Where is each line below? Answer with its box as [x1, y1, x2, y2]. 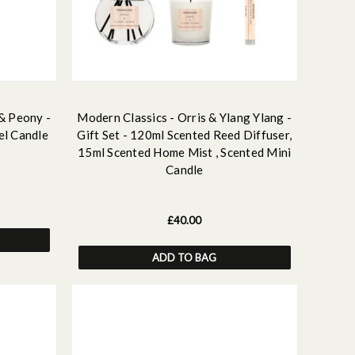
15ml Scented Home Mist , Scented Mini [78, 145, 292, 159]
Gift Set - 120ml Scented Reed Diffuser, [77, 128, 292, 142]
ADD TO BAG [152, 251, 217, 264]
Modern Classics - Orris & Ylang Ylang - [77, 110, 292, 124]
